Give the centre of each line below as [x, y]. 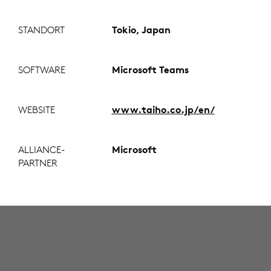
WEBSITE [37, 110]
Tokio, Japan [141, 30]
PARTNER [38, 163]
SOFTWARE [42, 70]
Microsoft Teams [150, 70]
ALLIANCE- [42, 150]
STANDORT [41, 30]
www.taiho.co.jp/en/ [163, 110]
